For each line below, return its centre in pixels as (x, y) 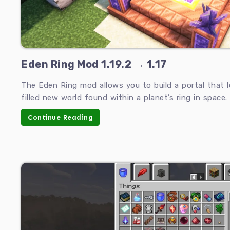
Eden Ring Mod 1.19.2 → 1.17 (94, 64)
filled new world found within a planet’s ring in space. (124, 98)
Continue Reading (60, 118)
